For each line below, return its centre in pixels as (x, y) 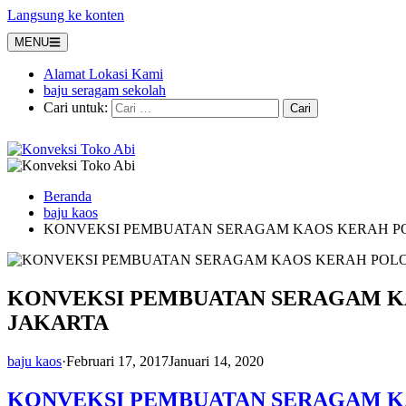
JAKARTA (58, 322)
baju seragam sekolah (105, 90)
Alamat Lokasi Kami (103, 74)
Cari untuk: (76, 107)
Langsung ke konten (66, 15)
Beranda (68, 196)
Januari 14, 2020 (216, 361)
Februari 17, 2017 (117, 361)
